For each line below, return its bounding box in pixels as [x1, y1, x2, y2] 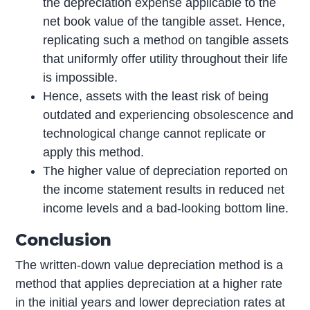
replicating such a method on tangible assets [43, 33, 289, 47]
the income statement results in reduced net [43, 182, 285, 197]
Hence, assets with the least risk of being [43, 89, 269, 103]
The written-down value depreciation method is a [15, 257, 284, 272]
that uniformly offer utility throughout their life [43, 51, 289, 66]
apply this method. [43, 145, 145, 159]
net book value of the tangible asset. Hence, [43, 14, 286, 28]
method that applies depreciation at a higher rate [15, 276, 283, 291]
